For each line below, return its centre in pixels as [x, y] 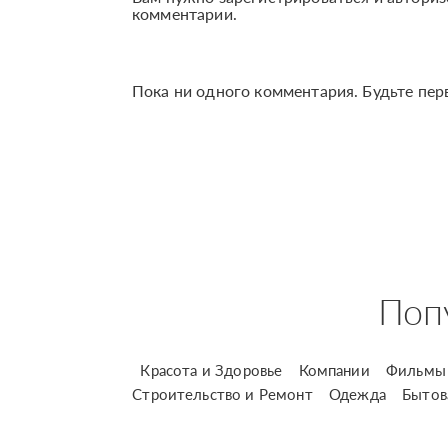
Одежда [357, 394]
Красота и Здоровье [211, 370]
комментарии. [184, 14]
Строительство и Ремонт [222, 394]
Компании [334, 370]
